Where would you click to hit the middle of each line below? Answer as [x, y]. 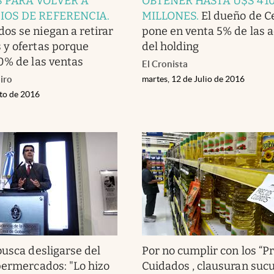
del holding [171, 46]
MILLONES [169, 16]
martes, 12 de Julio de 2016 [193, 79]
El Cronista [165, 64]
